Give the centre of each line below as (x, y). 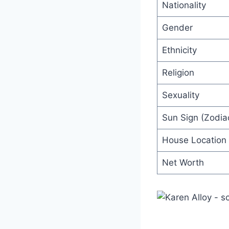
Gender (177, 27)
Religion (178, 72)
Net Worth (183, 162)
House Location (194, 140)
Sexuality (180, 95)
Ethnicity (179, 50)
